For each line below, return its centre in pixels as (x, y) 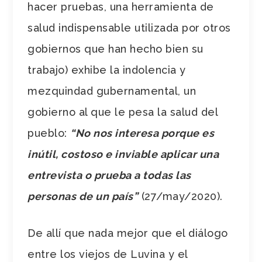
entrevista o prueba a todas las (109, 175)
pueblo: (49, 133)
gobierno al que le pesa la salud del (123, 112)
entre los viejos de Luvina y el (108, 254)
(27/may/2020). (180, 196)
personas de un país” (83, 196)
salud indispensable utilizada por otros (129, 27)
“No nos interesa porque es (142, 133)
